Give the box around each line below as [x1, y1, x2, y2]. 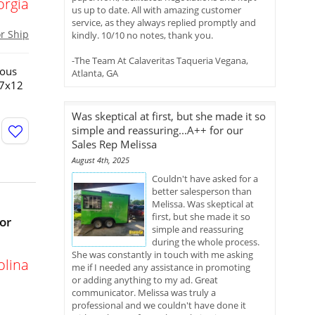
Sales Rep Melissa [72, 137, 157, 151]
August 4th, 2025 [72, 155, 129, 165]
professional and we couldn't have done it [72, 299, 246, 311]
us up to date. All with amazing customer [72, 4, 241, 16]
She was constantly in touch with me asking [72, 248, 253, 261]
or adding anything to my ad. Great [72, 274, 218, 286]
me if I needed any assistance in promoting [72, 261, 250, 274]
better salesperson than [152, 185, 252, 198]
